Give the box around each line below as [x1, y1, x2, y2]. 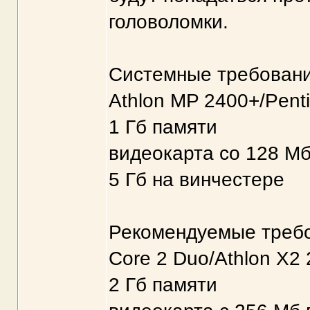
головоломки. [108, 11, 228, 33]
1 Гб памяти [108, 116, 217, 138]
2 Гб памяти [108, 274, 217, 295]
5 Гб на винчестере [108, 169, 284, 190]
